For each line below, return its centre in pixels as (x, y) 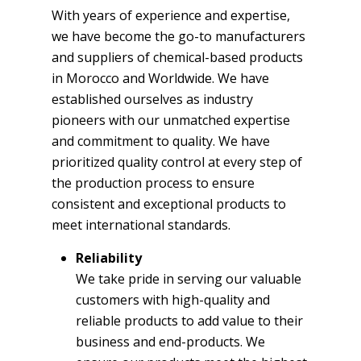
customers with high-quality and (173, 299)
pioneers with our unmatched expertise (171, 120)
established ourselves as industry (152, 99)
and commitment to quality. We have (161, 141)
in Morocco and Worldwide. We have (160, 78)
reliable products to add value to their (189, 320)
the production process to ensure (153, 183)
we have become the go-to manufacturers (178, 36)
